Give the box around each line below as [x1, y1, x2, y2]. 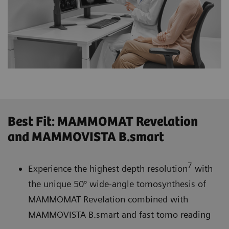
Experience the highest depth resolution [28, 163, 188, 174]
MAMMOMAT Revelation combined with [28, 193, 188, 204]
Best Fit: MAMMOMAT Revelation [8, 114, 198, 129]
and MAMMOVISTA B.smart [8, 129, 164, 145]
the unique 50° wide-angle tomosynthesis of [28, 178, 206, 189]
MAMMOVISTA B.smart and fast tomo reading [28, 209, 211, 220]
